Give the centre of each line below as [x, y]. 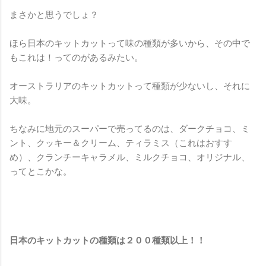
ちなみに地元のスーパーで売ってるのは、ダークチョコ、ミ [130, 129]
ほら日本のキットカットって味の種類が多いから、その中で [130, 44]
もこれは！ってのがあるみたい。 [76, 58]
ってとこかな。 [41, 172]
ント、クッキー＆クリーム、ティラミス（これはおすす [121, 143]
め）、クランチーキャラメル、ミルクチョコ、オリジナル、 [130, 158]
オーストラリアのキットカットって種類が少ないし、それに [130, 86]
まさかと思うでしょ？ [54, 15]
